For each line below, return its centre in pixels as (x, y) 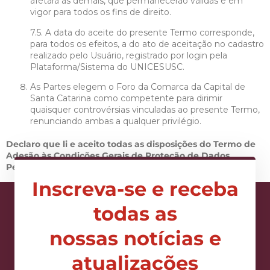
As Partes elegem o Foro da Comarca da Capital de (138, 87)
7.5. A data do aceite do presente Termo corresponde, (142, 32)
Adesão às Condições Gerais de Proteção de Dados (118, 156)
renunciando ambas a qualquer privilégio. (116, 121)
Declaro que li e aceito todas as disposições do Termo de (131, 144)
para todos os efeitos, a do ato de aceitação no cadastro (147, 44)
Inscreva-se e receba (135, 189)
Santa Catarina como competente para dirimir (126, 99)
